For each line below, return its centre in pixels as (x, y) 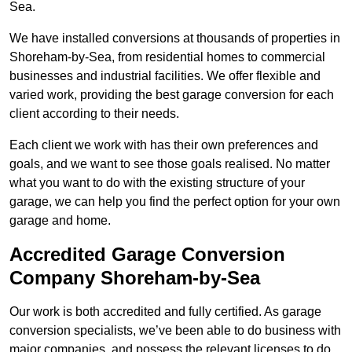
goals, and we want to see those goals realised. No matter (170, 164)
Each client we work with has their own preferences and (164, 145)
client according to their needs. (94, 114)
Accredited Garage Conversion (147, 255)
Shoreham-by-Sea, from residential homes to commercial (167, 57)
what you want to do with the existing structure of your (157, 183)
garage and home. (60, 221)
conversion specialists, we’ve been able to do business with (175, 331)
